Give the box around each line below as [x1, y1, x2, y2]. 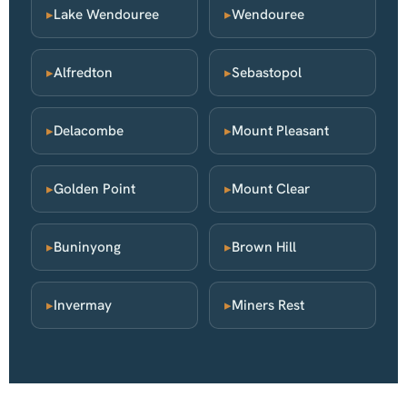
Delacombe [54, 122, 124, 141]
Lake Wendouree [54, 5, 159, 25]
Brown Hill [232, 238, 296, 257]
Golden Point [54, 180, 135, 199]
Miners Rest [232, 296, 304, 315]
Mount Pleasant [232, 122, 329, 141]
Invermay [54, 296, 112, 315]
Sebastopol [232, 64, 302, 83]
